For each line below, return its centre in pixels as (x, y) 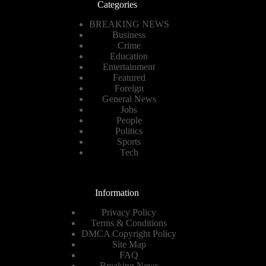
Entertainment (129, 67)
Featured (129, 78)
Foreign (129, 88)
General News (129, 99)
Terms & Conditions (129, 223)
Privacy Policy (129, 213)
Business (129, 35)
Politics (129, 131)
